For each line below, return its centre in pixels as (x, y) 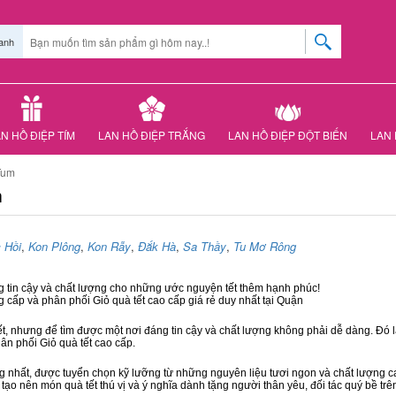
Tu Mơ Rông (265, 246)
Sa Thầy (205, 246)
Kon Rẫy (109, 246)
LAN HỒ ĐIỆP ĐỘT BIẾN (288, 135)
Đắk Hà (157, 246)
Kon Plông (54, 246)
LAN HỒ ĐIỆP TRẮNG (152, 135)
